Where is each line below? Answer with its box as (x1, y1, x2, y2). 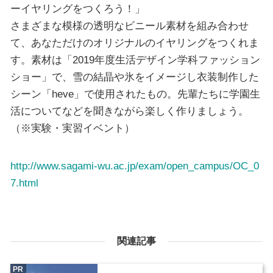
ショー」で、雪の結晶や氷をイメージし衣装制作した (10, 71, 259, 83)
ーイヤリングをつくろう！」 (10, 2, 145, 15)
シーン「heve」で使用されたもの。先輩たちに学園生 (10, 88, 260, 101)
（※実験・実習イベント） (10, 122, 135, 135)
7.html (10, 176, 38, 189)
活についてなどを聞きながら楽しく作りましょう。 (10, 105, 249, 118)
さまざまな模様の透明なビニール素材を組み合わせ (10, 19, 249, 32)
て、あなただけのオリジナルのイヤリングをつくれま (10, 37, 259, 49)
